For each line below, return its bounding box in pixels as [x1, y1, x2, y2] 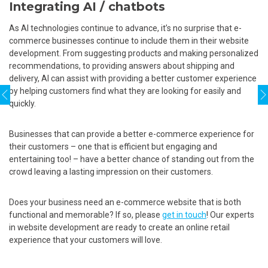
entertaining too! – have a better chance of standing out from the [9, 154, 254, 164]
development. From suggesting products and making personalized [9, 48, 258, 58]
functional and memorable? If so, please [9, 209, 162, 220]
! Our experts [206, 209, 254, 220]
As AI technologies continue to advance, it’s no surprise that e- [9, 23, 242, 33]
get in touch [162, 209, 206, 220]
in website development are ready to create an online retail [9, 222, 230, 232]
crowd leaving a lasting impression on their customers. [9, 166, 213, 176]
